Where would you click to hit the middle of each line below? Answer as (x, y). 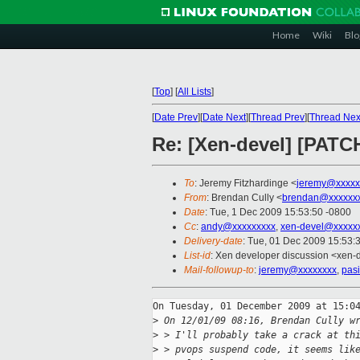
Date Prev (176, 117)
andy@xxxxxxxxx (238, 227)
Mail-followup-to (219, 270)
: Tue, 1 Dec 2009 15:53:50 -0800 (278, 213)
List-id (197, 256)
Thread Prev (278, 117)
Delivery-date (213, 241)
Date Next (224, 117)
